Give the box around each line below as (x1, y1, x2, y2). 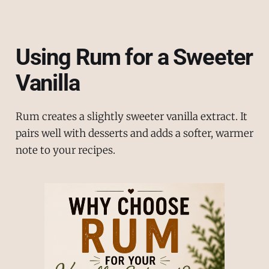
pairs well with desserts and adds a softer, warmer (15, 127, 253, 141)
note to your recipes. (15, 144, 115, 157)
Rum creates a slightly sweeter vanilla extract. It (15, 110, 247, 124)
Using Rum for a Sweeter (15, 44, 253, 71)
